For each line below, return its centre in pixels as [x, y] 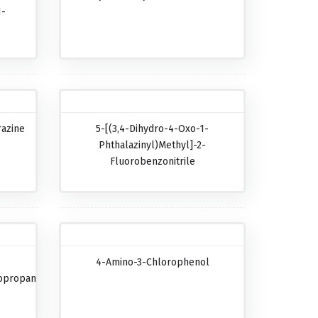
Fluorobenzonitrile [152, 161]
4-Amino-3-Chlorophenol [152, 262]
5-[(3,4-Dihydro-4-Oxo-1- [153, 129]
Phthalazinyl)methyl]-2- [153, 145]
